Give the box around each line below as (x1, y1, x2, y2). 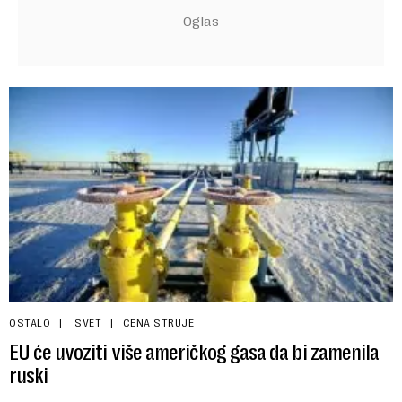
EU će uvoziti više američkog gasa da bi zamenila (9, 340, 379, 366)
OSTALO (9, 317, 50, 330)
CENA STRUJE (122, 317, 194, 330)
